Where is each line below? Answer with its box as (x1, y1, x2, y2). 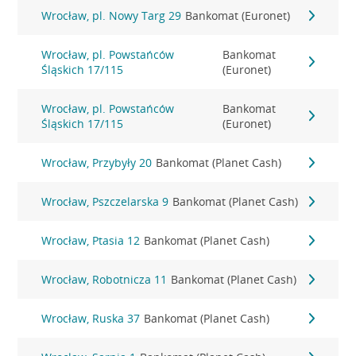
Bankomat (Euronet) (185, 8, 291, 23)
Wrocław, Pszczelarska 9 (41, 194, 169, 209)
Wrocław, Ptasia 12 (41, 233, 141, 248)
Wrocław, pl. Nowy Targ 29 (41, 8, 182, 23)
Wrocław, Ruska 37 (41, 311, 141, 326)
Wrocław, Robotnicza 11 (41, 272, 168, 287)
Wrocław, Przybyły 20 (41, 155, 153, 170)
